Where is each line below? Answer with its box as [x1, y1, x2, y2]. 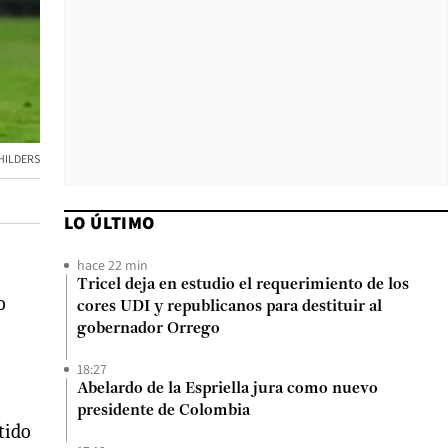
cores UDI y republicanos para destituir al [77, 299, 382, 315]
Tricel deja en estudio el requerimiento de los [77, 277, 409, 293]
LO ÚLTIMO [64, 211, 155, 234]
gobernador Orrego [77, 321, 220, 337]
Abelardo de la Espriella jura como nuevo [77, 381, 378, 397]
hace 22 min [77, 256, 148, 274]
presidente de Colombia [77, 403, 250, 419]
